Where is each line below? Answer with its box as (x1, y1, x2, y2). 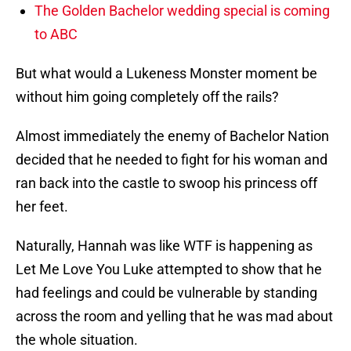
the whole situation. (16, 331, 138, 349)
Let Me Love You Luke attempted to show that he (16, 261, 322, 278)
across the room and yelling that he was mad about (16, 308, 333, 325)
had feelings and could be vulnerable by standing (16, 284, 317, 302)
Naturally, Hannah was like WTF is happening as (16, 237, 313, 255)
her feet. (16, 198, 68, 215)
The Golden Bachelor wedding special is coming (34, 2, 330, 20)
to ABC (34, 26, 78, 43)
